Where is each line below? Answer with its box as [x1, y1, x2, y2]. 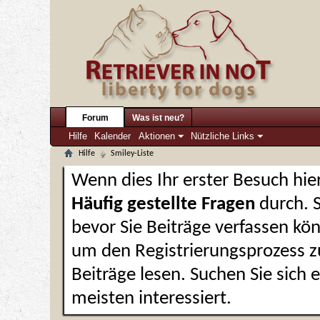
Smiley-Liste [111, 149, 154, 158]
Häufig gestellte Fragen [71, 195, 255, 214]
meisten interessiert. [71, 289, 231, 309]
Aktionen [139, 131, 175, 141]
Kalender [94, 131, 131, 141]
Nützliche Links [191, 131, 254, 141]
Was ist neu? [132, 113, 184, 123]
